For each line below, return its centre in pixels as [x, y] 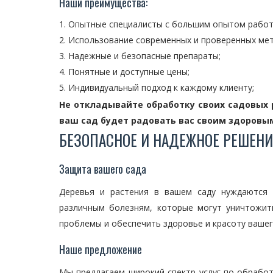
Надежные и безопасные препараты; [144, 56]
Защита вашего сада [103, 169]
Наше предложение [101, 249]
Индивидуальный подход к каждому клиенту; [161, 87]
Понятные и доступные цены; [129, 72]
